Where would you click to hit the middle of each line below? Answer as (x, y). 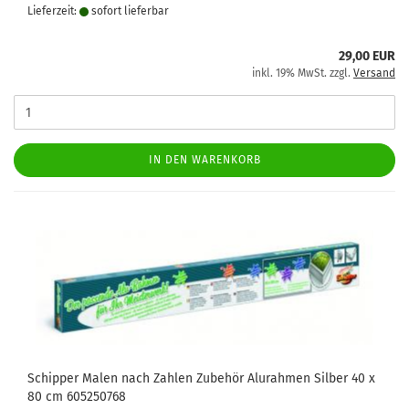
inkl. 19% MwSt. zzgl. (303, 73)
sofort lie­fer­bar (129, 11)
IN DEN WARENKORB (204, 160)
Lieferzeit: (53, 11)
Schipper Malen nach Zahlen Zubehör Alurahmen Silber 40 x (201, 378)
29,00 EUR (367, 56)
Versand (374, 73)
